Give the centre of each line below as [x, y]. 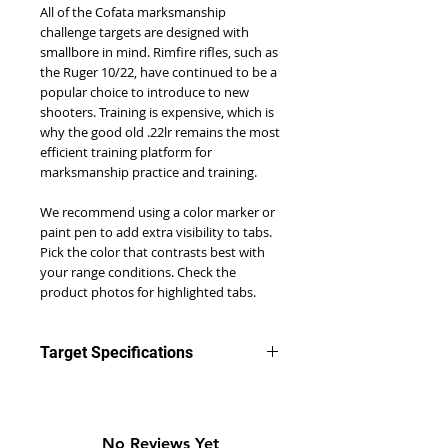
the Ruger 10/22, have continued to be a [158, 72]
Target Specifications [116, 353]
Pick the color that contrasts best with [152, 252]
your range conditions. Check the [138, 272]
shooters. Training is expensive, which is [157, 112]
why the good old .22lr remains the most [160, 132]
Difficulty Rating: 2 [99, 390]
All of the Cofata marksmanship [133, 12]
